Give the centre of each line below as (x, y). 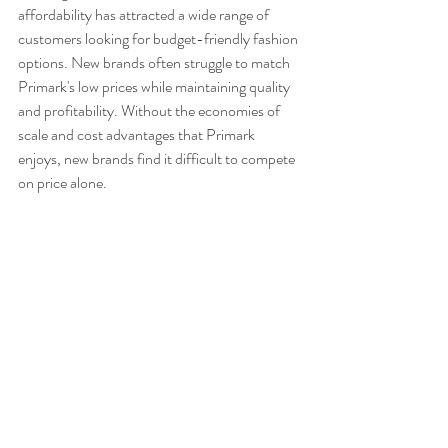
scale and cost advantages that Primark (138, 134)
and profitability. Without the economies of (150, 110)
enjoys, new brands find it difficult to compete (158, 158)
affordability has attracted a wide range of (145, 14)
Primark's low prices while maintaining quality (155, 86)
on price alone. (62, 182)
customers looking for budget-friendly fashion (159, 38)
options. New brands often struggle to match (155, 62)
